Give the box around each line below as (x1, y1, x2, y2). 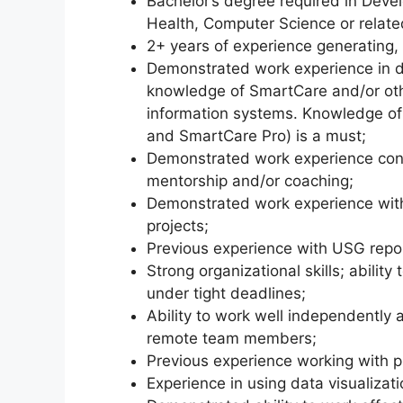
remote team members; (147, 328, 317, 347)
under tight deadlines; (147, 283, 306, 302)
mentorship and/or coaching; (147, 171, 354, 190)
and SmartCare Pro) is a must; (147, 126, 366, 145)
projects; (147, 216, 209, 235)
